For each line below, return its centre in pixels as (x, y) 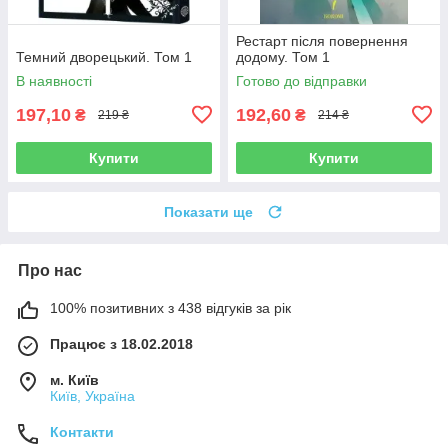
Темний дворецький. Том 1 (104, 56)
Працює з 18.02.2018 (121, 343)
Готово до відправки (301, 80)
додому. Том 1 (283, 56)
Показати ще (208, 211)
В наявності (54, 80)
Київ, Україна (92, 395)
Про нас (50, 270)
